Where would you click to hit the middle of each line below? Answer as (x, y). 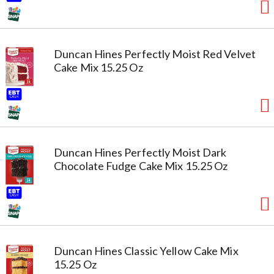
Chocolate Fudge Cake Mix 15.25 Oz (141, 165)
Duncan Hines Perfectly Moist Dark (140, 152)
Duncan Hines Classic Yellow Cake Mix (146, 250)
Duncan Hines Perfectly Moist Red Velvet (155, 54)
